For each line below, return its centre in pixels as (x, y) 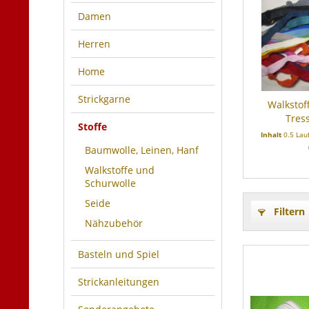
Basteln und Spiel (119, 254)
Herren (94, 44)
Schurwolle (110, 183)
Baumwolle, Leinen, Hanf (142, 150)
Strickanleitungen (119, 282)
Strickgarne (104, 99)
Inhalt (272, 134)
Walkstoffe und (120, 170)
